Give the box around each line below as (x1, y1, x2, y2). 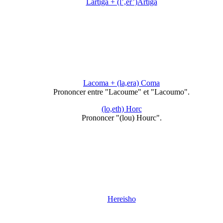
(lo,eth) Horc (101, 105, 142, 113)
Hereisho (107, 195, 136, 204)
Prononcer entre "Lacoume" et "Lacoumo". (53, 88, 190, 96)
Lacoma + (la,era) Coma (83, 79, 160, 87)
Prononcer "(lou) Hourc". (81, 113, 162, 122)
